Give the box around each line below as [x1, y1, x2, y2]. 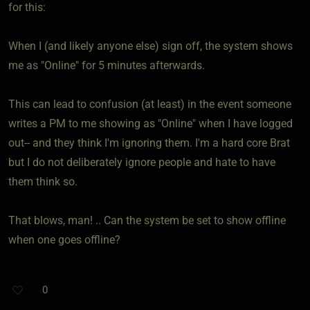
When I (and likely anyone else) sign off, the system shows [8, 39, 293, 53]
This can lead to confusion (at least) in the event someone [8, 97, 291, 111]
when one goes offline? [8, 232, 120, 246]
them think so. [8, 174, 77, 188]
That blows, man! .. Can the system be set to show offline [8, 213, 286, 227]
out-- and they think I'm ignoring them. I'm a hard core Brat [8, 136, 290, 149]
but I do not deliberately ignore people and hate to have [8, 155, 275, 169]
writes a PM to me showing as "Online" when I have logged [8, 116, 293, 130]
